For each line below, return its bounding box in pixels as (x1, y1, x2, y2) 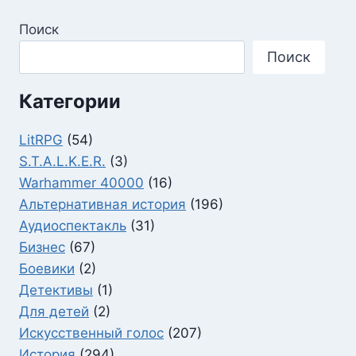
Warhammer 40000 (19, 175, 144, 192)
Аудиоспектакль (19, 218, 126, 234)
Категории (19, 90, 121, 114)
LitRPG (19, 132, 63, 149)
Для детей (19, 304, 89, 320)
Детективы (19, 282, 93, 299)
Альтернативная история (19, 196, 186, 213)
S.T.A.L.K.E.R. (19, 153, 106, 170)
